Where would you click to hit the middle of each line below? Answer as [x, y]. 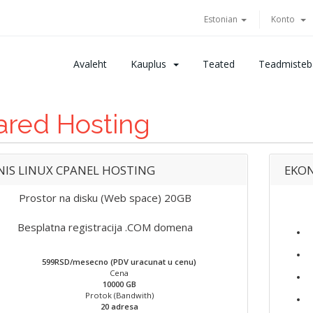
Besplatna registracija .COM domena [105, 227]
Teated [219, 64]
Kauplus [151, 64]
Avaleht [90, 64]
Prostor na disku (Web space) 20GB [105, 198]
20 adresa [119, 306]
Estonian [222, 19]
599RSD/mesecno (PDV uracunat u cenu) [119, 262]
